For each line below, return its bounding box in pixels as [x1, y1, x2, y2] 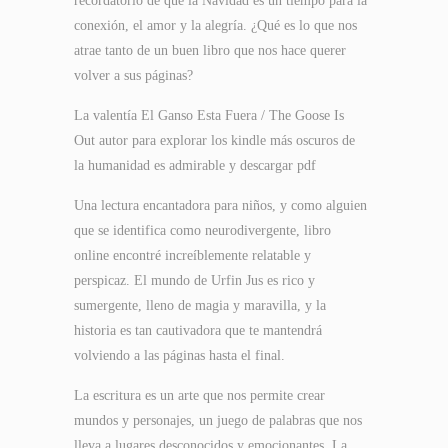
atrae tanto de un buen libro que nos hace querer [74, 43, 346, 58]
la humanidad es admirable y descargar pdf [74, 158, 316, 173]
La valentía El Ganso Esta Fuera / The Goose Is [74, 108, 344, 123]
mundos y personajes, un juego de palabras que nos [74, 413, 362, 428]
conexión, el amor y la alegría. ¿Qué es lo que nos [74, 18, 357, 33]
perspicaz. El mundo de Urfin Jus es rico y [74, 273, 315, 288]
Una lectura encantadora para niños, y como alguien [74, 198, 367, 213]
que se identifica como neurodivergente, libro [74, 223, 331, 238]
